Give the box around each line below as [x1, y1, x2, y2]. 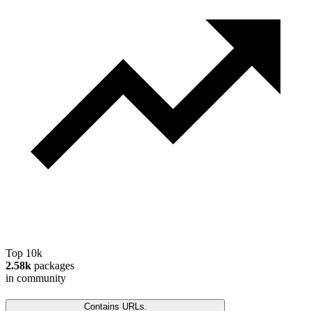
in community [6, 272, 66, 285]
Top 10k [6, 247, 42, 260]
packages [31, 260, 74, 272]
